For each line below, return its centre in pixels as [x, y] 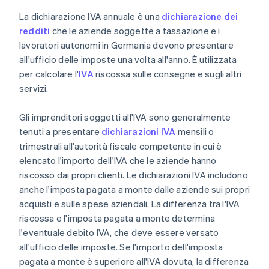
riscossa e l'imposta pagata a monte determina [117, 218]
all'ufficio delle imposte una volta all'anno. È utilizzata [128, 60]
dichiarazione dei [200, 17]
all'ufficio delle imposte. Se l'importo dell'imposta [121, 247]
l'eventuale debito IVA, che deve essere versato [119, 233]
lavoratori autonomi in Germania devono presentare [126, 45]
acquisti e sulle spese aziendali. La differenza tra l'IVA [130, 204]
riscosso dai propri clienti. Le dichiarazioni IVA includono [134, 175]
